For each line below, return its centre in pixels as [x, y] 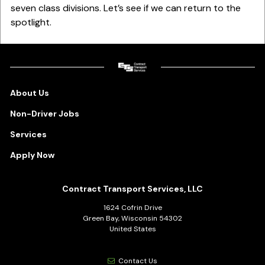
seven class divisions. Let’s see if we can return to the [125, 8]
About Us [29, 93]
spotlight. [32, 22]
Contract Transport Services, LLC [132, 188]
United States [132, 229]
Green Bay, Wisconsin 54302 [132, 218]
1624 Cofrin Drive [132, 207]
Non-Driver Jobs [44, 113]
